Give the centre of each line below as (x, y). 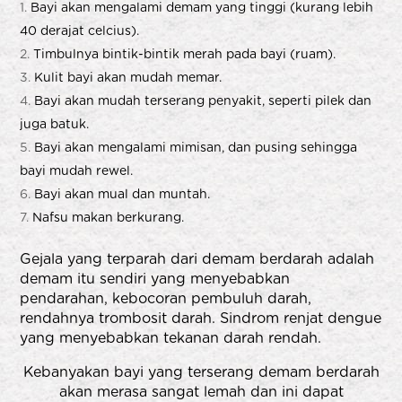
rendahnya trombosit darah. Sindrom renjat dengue (201, 318)
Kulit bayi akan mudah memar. (128, 77)
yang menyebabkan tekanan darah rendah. (171, 337)
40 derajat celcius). (80, 30)
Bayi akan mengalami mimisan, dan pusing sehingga (196, 147)
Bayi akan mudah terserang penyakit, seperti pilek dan (203, 100)
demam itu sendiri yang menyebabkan (155, 278)
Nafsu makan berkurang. (109, 217)
